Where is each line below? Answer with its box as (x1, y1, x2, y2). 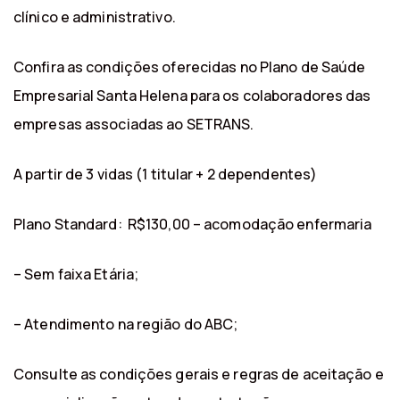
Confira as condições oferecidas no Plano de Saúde (13, 56, 366, 77)
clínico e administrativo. (13, 6, 176, 27)
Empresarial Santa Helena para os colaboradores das (13, 85, 371, 105)
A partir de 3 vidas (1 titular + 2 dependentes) (13, 163, 318, 184)
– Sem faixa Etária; (13, 263, 139, 284)
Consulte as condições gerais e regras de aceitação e (13, 363, 384, 384)
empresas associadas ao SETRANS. (13, 113, 254, 134)
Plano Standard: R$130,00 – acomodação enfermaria (13, 213, 372, 234)
